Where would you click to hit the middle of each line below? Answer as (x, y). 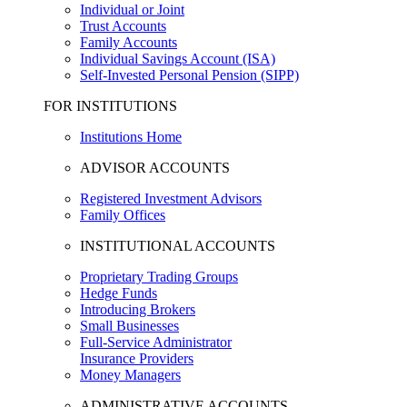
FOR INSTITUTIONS (110, 106)
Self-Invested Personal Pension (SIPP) (189, 75)
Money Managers (130, 375)
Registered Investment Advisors (171, 199)
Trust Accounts (123, 26)
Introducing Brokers (138, 309)
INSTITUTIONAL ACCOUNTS (178, 246)
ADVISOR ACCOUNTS (155, 168)
